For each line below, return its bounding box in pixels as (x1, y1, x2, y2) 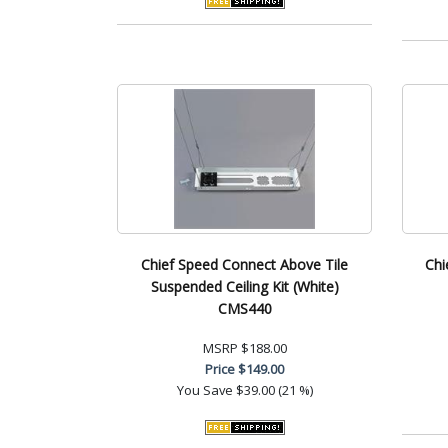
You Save (176, 380, 233, 399)
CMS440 (217, 298, 272, 318)
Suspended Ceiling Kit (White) (150, 276, 339, 296)
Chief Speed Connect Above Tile (141, 254, 348, 274)
